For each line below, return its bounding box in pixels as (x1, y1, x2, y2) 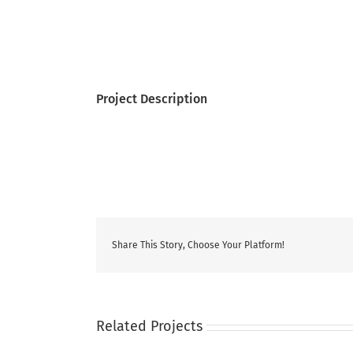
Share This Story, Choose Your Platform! (112, 240, 284, 251)
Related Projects (96, 318, 203, 335)
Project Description (96, 91, 207, 106)
